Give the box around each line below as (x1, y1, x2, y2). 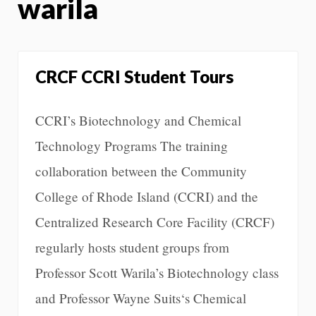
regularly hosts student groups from (35, 238, 229, 256)
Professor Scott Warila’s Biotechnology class (35, 263, 279, 281)
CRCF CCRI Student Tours (35, 66, 233, 87)
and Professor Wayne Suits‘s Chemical (35, 288, 246, 307)
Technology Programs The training (35, 136, 228, 154)
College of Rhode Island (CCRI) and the (35, 187, 258, 205)
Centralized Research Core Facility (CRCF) (35, 212, 274, 231)
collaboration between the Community (35, 162, 247, 180)
